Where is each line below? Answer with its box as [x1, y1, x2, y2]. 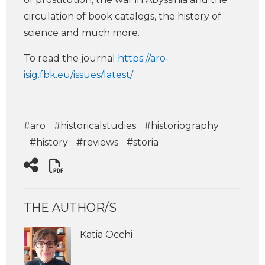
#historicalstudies [54, 120, 136, 131]
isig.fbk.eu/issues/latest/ [24, 69, 133, 80]
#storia [127, 137, 159, 148]
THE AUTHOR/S [24, 201, 117, 215]
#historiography [144, 120, 219, 131]
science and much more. [24, 27, 140, 38]
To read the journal [24, 53, 118, 64]
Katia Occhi [80, 229, 132, 240]
